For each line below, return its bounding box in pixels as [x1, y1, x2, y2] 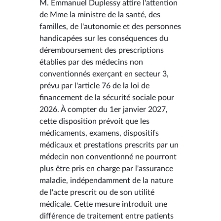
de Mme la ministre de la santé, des [39, 10, 160, 19]
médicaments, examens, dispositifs [39, 129, 159, 137]
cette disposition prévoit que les [39, 117, 149, 125]
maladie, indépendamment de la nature [39, 176, 173, 184]
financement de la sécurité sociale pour [39, 93, 174, 102]
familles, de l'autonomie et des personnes [39, 22, 181, 31]
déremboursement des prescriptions [39, 46, 164, 54]
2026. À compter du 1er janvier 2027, [39, 105, 168, 113]
